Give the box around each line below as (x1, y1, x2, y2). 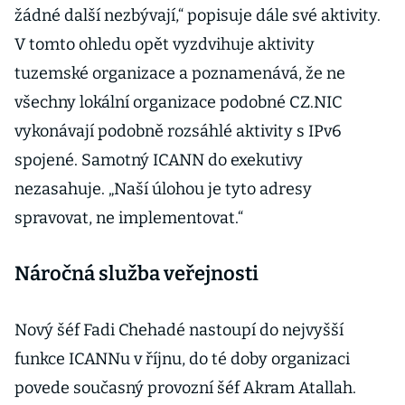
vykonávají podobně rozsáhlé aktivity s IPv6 (14, 121, 342, 141)
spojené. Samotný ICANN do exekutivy (14, 150, 303, 170)
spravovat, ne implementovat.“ (14, 208, 243, 228)
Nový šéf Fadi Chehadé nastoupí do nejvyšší (14, 320, 344, 340)
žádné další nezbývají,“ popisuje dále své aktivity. (14, 5, 381, 25)
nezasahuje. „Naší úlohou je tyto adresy (14, 179, 312, 199)
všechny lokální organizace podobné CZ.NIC (14, 92, 343, 112)
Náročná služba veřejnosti (14, 261, 259, 286)
